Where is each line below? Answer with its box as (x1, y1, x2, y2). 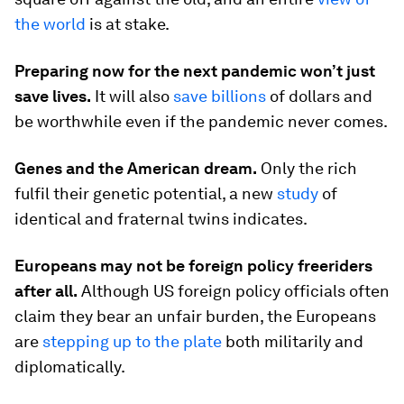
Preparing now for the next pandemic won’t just (14, 60, 375, 80)
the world (14, 14, 89, 33)
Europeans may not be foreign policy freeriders (14, 255, 372, 275)
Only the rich (257, 158, 357, 178)
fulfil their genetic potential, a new (14, 183, 277, 203)
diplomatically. (14, 356, 125, 376)
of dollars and (266, 86, 372, 106)
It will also (95, 86, 173, 106)
